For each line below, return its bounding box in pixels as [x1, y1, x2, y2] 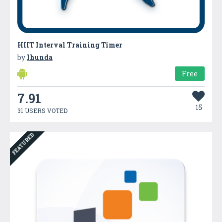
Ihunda [27, 52, 53, 62]
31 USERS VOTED [17, 106, 67, 114]
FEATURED [10, 131, 36, 157]
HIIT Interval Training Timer [17, 40, 122, 50]
